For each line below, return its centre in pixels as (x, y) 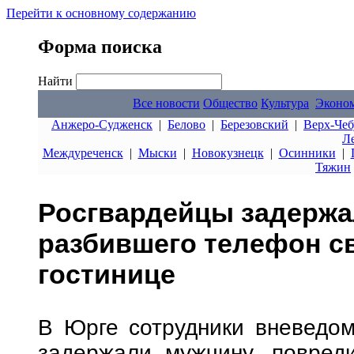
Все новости (166, 103)
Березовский (254, 124)
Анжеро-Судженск (102, 124)
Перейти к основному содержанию (101, 13)
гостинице (107, 275)
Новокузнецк (228, 153)
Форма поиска (100, 46)
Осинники (307, 153)
